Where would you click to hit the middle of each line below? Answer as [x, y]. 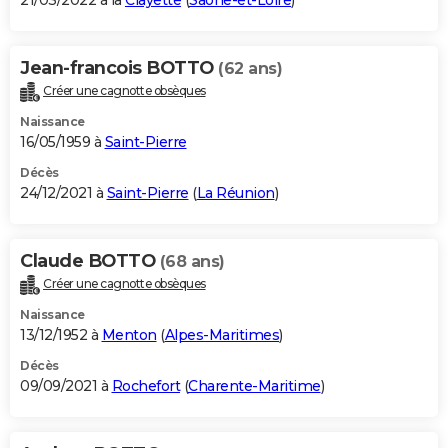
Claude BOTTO [90, 261]
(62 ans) [250, 69]
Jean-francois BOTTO [119, 68]
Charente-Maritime [254, 385]
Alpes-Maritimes [221, 334]
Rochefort [145, 385]
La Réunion [235, 193]
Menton [129, 334]
